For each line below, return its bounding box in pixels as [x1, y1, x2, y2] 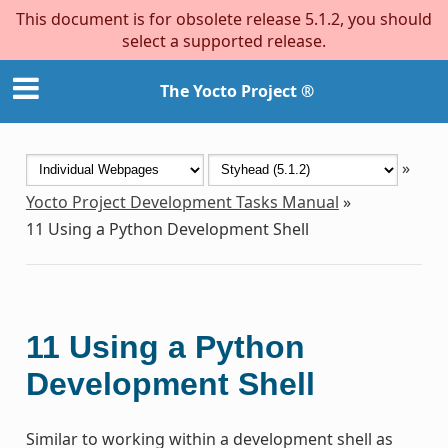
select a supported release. [122, 30, 326, 52]
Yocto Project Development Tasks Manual [25, 190, 339, 213]
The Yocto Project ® [160, 80, 314, 103]
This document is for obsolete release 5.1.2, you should [16, 8, 432, 30]
